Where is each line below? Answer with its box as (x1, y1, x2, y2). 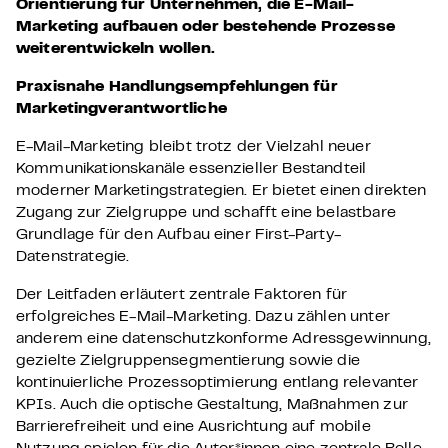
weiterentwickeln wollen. (16, 42, 215, 56)
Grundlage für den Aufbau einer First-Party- (16, 228, 341, 242)
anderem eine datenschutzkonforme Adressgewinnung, (16, 332, 431, 346)
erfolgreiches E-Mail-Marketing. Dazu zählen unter (16, 310, 390, 324)
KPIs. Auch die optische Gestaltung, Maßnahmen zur (16, 398, 408, 412)
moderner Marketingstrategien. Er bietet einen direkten (16, 184, 427, 198)
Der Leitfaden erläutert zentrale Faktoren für (16, 288, 348, 302)
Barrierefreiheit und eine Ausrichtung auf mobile (16, 420, 371, 434)
